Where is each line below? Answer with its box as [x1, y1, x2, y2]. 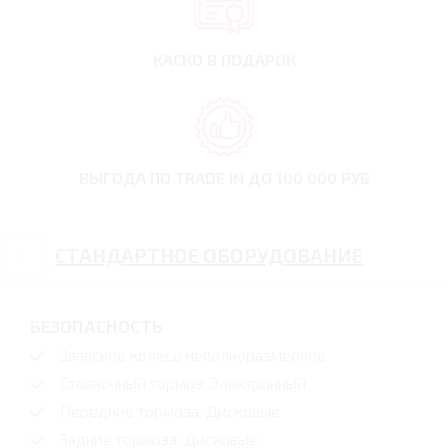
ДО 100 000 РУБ [247, 168, 370, 188]
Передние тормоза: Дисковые [60, 401, 280, 421]
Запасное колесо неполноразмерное [60, 345, 326, 365]
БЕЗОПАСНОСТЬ [30, 315, 163, 338]
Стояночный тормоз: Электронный [60, 373, 306, 393]
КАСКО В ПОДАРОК [152, 50, 296, 70]
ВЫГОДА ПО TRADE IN [78, 168, 248, 188]
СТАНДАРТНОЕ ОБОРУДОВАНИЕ [55, 243, 363, 268]
